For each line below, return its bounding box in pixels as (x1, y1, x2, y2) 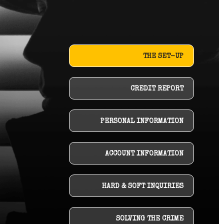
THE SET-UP (143, 53, 183, 60)
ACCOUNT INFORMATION (105, 150, 183, 157)
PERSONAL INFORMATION (100, 118, 183, 125)
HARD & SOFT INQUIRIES (102, 183, 183, 190)
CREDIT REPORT (130, 85, 183, 92)
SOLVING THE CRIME (116, 215, 183, 222)
